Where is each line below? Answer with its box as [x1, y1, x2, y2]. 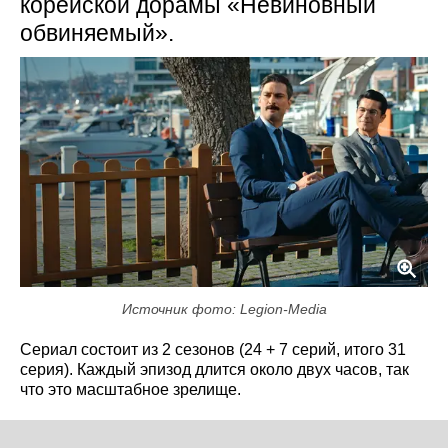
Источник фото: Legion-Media [121, 300, 327, 317]
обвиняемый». [20, 20, 174, 46]
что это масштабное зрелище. [20, 380, 241, 398]
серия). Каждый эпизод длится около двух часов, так [20, 360, 409, 378]
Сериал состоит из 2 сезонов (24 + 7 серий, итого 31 [20, 340, 406, 358]
